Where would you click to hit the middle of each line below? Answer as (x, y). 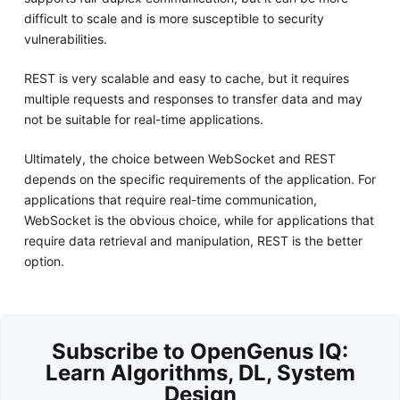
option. (44, 262)
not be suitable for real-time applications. (143, 120)
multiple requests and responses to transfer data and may (193, 99)
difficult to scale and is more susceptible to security (174, 19)
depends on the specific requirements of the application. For (200, 179)
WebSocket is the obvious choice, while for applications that (199, 221)
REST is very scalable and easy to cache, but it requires (186, 79)
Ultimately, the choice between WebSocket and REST (179, 159)
